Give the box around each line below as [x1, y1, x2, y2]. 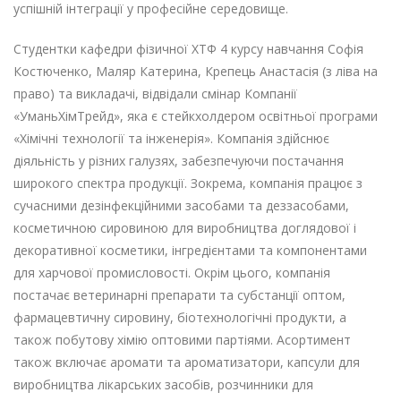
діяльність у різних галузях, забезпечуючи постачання [13, 152, 344, 170]
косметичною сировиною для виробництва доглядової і [13, 219, 356, 237]
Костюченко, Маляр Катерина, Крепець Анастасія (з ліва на [13, 63, 378, 81]
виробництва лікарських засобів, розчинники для [13, 376, 313, 394]
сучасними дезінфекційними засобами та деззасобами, [13, 197, 349, 215]
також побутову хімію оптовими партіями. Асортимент [13, 331, 351, 349]
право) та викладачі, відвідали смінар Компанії [13, 85, 297, 103]
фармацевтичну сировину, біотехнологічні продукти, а [13, 309, 346, 327]
